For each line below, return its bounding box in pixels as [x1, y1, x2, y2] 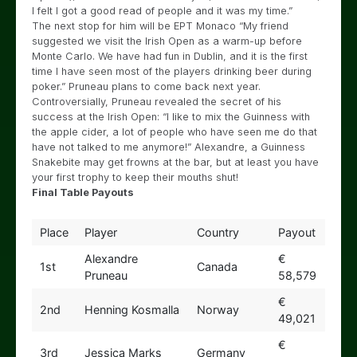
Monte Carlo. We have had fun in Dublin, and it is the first [32, 50, 308, 62]
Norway [196, 303, 239, 316]
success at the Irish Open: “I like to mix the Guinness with [32, 111, 310, 123]
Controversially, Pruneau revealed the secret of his [32, 96, 281, 108]
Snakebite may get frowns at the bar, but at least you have [32, 156, 319, 168]
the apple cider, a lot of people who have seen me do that [32, 126, 317, 138]
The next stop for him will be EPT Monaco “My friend [32, 20, 288, 32]
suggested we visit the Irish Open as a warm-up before [32, 35, 302, 47]
